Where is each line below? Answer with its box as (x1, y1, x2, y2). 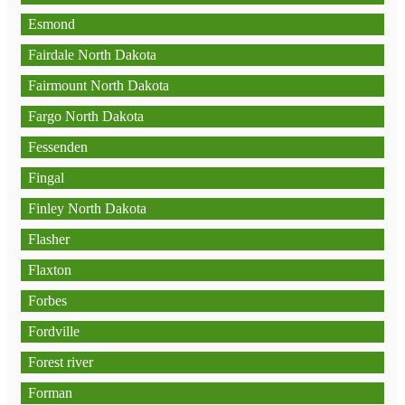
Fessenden (28, 139, 88, 155)
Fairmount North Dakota (28, 78, 169, 93)
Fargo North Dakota (28, 108, 144, 124)
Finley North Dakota (28, 201, 146, 216)
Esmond (28, 16, 75, 32)
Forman (28, 385, 72, 400)
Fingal (28, 170, 64, 185)
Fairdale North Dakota (28, 47, 156, 62)
